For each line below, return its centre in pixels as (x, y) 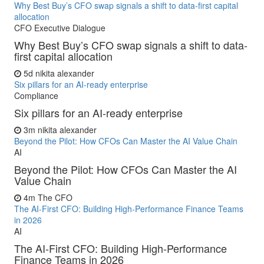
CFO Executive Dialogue (60, 28)
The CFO (55, 197)
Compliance (36, 95)
